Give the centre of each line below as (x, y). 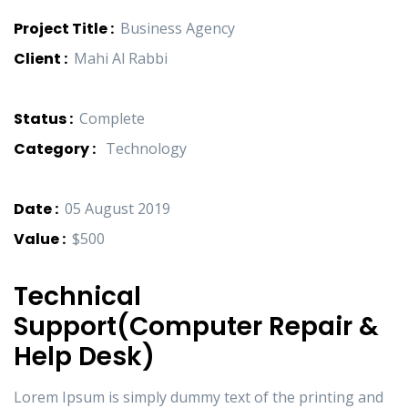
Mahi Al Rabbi (121, 59)
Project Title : (64, 29)
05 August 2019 (117, 209)
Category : (55, 149)
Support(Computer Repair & (196, 327)
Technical (77, 297)
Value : (40, 240)
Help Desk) (84, 357)
